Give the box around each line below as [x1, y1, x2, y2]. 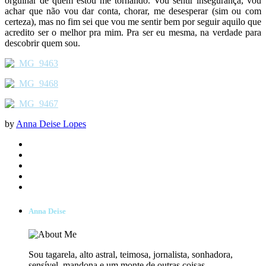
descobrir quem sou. [5, 37, 80, 48]
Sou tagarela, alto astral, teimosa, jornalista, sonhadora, [28, 249, 233, 259]
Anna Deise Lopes [16, 118, 86, 129]
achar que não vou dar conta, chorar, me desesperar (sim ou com [5, 5, 261, 16]
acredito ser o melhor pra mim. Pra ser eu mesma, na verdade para [5, 27, 261, 37]
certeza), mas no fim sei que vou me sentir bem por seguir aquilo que [5, 16, 261, 27]
